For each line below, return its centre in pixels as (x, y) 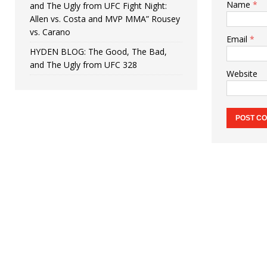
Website (242, 74)
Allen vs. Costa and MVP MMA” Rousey (105, 18)
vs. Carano (50, 32)
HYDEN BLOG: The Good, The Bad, (98, 51)
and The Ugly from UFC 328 (83, 64)
